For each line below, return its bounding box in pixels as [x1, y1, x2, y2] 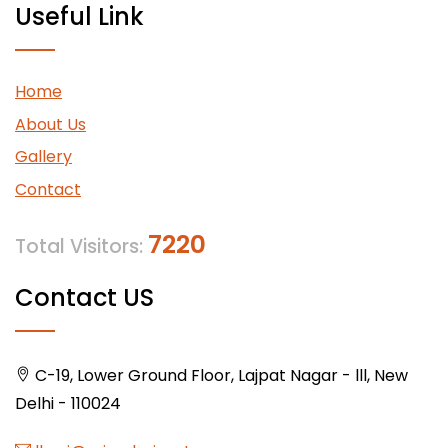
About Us [15, 112, 86, 136]
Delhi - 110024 [15, 391, 121, 415]
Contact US [15, 280, 154, 314]
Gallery [15, 145, 72, 169]
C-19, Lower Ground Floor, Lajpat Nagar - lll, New [31, 363, 408, 387]
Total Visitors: [15, 232, 148, 260]
